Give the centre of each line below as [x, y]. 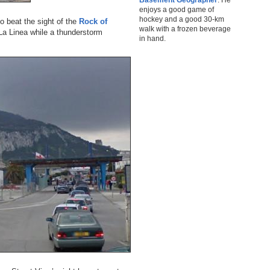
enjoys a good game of [177, 9]
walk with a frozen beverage [185, 29]
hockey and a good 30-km [182, 19]
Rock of [93, 21]
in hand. [152, 38]
